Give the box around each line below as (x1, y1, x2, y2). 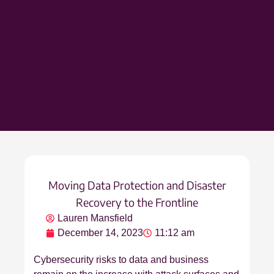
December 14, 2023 (57, 228, 143, 239)
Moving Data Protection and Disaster (48, 178, 226, 193)
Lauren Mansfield (57, 213, 133, 224)
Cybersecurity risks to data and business (34, 254, 209, 265)
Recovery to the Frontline (76, 195, 198, 210)
